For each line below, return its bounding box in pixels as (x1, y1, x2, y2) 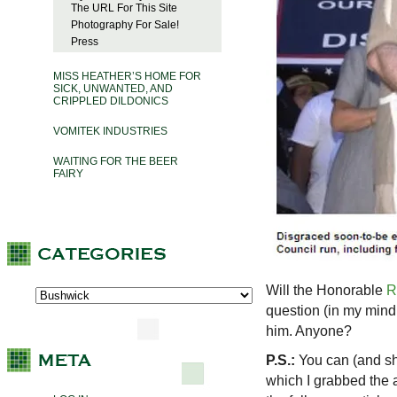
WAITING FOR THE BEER (53, 155, 178, 168)
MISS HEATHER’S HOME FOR (53, 70, 201, 83)
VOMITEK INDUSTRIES (53, 125, 167, 138)
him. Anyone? (266, 323, 352, 339)
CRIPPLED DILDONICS (53, 95, 168, 108)
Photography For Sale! (71, 19, 179, 32)
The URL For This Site (71, 2, 177, 15)
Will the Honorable (266, 282, 386, 299)
